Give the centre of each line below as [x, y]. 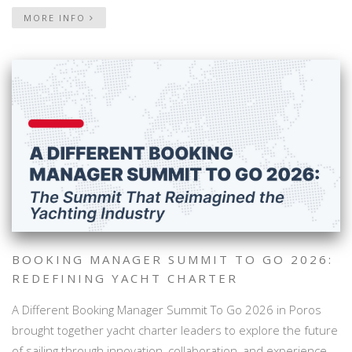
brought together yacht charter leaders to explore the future [175, 330]
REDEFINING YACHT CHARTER [125, 279]
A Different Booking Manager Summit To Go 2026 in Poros [167, 310]
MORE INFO [57, 17]
